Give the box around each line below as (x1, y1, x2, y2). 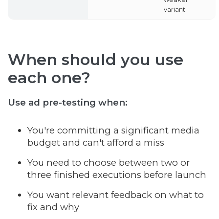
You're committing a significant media (27, 125, 199, 136)
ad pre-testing (28, 97, 96, 108)
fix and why (27, 201, 79, 213)
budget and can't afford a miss (27, 137, 164, 148)
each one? (8, 68, 90, 87)
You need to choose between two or (27, 157, 190, 168)
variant (164, 5, 185, 13)
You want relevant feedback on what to (27, 189, 204, 200)
